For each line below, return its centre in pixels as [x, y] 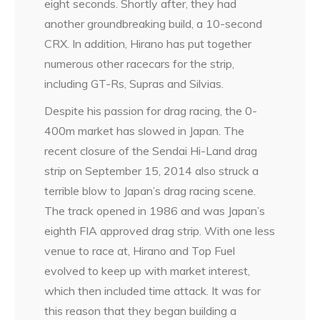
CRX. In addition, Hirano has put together [148, 43]
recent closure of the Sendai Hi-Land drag [151, 150]
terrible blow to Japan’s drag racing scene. [150, 190]
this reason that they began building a [141, 310]
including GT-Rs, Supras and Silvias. [134, 83]
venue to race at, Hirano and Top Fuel [140, 250]
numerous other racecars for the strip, [140, 63]
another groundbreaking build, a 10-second [154, 23]
